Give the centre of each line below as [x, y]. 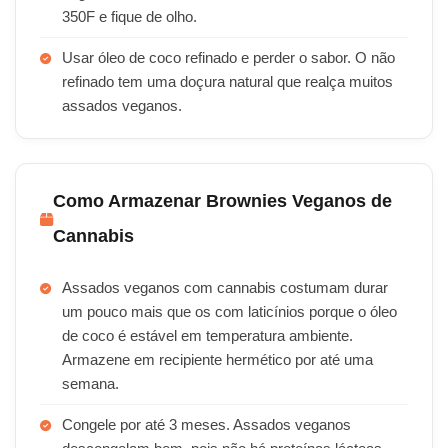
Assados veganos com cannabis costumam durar [225, 288]
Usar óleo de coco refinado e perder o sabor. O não [228, 58]
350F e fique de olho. [129, 17]
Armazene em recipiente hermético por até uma [217, 360]
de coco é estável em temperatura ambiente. [207, 336]
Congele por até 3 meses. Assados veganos [206, 425]
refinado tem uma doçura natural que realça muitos [227, 82]
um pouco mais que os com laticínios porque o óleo [229, 312]
